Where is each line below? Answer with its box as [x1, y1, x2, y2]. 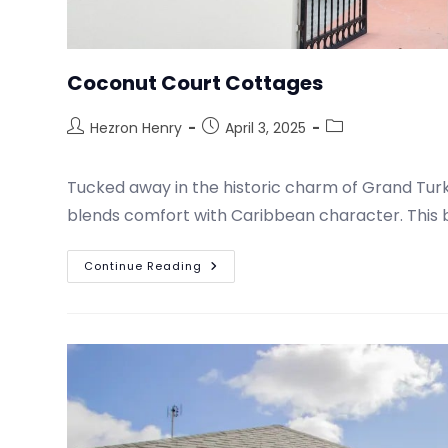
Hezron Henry [90, 118, 183, 139]
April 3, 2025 [225, 118, 307, 139]
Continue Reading [84, 258, 203, 275]
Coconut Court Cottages [67, 69, 324, 98]
